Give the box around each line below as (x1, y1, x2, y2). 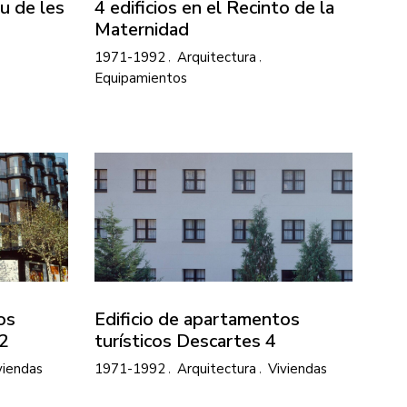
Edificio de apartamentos (94, 306, 300, 332)
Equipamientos (94, 69, 187, 88)
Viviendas (268, 359, 327, 378)
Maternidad (94, 16, 189, 42)
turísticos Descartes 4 (94, 328, 276, 353)
